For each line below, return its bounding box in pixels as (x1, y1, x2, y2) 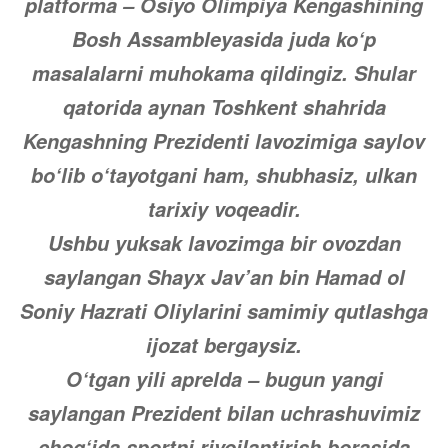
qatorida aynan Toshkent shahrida (62, 93, 386, 121)
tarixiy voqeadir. (147, 195, 301, 223)
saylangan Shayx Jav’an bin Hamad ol (43, 263, 405, 291)
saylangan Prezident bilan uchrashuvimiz (28, 399, 420, 427)
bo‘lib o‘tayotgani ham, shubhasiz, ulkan (31, 161, 417, 189)
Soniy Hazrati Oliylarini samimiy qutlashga (20, 297, 428, 325)
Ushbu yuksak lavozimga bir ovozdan (47, 229, 401, 257)
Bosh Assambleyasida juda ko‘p (72, 25, 376, 53)
